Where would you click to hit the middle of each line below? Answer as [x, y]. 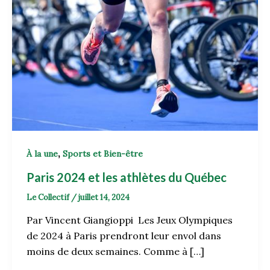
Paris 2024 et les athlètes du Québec [128, 177]
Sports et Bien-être [103, 153]
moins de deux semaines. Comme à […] [115, 252]
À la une [42, 153]
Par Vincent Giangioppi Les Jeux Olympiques [130, 220]
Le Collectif [49, 197]
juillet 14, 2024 [104, 197]
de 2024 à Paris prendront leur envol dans [124, 236]
